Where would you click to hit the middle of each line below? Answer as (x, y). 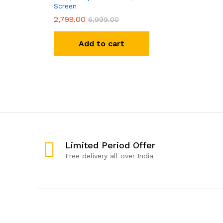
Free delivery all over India (109, 156)
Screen (65, 6)
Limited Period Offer (110, 145)
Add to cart (102, 43)
